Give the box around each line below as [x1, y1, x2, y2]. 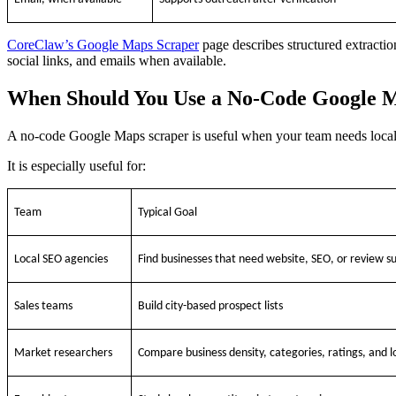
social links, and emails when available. [7, 53, 226, 69]
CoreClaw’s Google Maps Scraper [7, 37, 199, 53]
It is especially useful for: [7, 158, 146, 174]
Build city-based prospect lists [138, 300, 284, 314]
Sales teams [14, 300, 73, 314]
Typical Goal [138, 206, 198, 220]
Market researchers [14, 346, 113, 361]
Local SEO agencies [14, 253, 109, 267]
